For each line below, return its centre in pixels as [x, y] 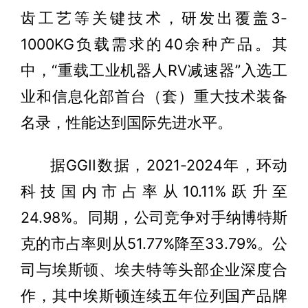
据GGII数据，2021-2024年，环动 [169, 165]
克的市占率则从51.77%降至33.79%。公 [154, 244]
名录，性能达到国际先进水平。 [126, 123]
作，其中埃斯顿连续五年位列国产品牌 [154, 296]
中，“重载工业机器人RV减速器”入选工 [154, 70]
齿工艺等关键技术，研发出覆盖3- [154, 18]
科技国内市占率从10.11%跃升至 [154, 191]
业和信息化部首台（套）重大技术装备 [154, 97]
